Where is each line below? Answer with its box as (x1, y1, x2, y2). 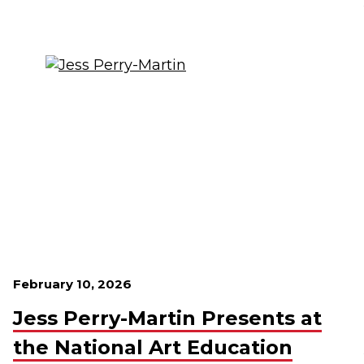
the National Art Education (13, 336, 292, 359)
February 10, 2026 (13, 276, 132, 292)
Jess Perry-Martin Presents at (13, 306, 322, 330)
